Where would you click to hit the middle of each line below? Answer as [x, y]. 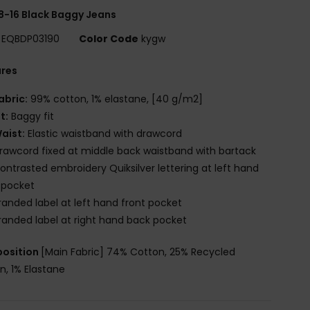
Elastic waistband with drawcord [104, 133]
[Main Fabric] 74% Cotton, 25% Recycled [138, 252]
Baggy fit [31, 116]
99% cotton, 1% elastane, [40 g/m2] [116, 99]
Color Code [109, 38]
